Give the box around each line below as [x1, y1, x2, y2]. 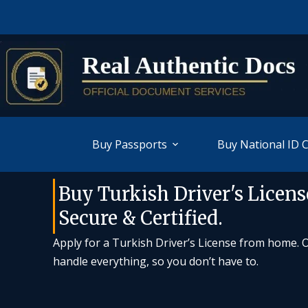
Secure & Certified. [58, 206, 223, 230]
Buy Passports [91, 136, 167, 152]
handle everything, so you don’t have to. [53, 254, 259, 269]
